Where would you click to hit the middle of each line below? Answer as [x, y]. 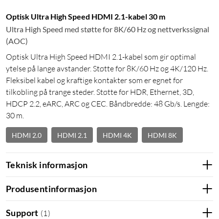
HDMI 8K [162, 135]
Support [22, 212]
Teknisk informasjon [47, 164]
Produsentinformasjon [51, 188]
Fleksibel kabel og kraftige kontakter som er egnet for [94, 80]
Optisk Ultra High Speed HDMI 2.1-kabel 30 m [86, 17]
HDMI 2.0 [27, 135]
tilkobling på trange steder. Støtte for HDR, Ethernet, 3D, [100, 92]
